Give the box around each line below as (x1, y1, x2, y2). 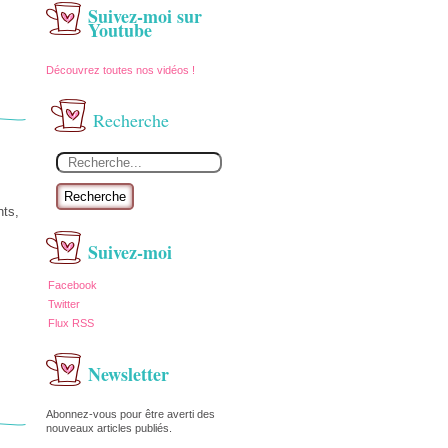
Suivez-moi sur (88, 3, 202, 29)
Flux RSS (48, 317, 94, 329)
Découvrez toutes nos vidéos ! (46, 64, 198, 76)
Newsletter (88, 361, 169, 387)
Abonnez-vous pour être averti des (46, 408, 215, 420)
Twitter (48, 298, 80, 310)
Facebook (48, 279, 97, 291)
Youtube (88, 17, 152, 43)
